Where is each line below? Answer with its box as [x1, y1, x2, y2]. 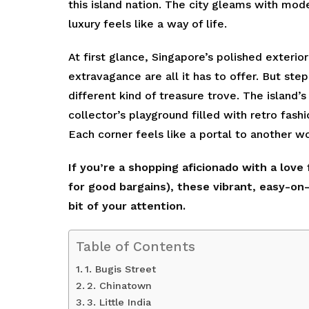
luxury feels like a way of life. [68, 17, 227, 31]
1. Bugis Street [84, 263, 156, 276]
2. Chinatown [86, 280, 152, 292]
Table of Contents [76, 239, 195, 255]
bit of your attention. [68, 199, 186, 213]
